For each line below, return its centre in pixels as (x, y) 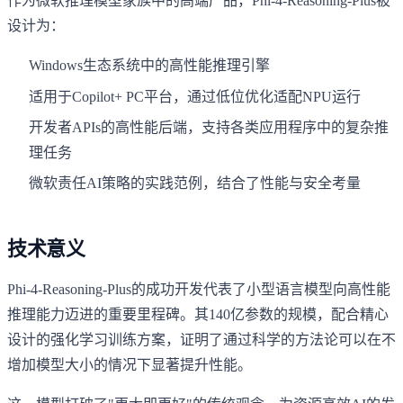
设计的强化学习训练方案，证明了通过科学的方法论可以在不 (201, 339)
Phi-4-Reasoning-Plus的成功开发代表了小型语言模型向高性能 (199, 289)
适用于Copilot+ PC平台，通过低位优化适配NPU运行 (195, 96)
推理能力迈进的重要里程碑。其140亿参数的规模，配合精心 (198, 314)
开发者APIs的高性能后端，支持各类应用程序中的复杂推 (209, 128)
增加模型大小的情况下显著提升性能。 (130, 364)
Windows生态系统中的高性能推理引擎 (149, 66)
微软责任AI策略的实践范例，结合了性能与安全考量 (195, 184)
